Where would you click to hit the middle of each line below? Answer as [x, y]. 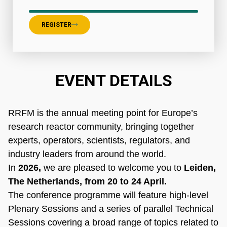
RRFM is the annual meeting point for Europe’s [103, 113]
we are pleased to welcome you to [112, 167]
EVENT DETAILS [113, 80]
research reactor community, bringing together [101, 126]
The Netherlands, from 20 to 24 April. [87, 181]
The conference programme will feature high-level [108, 195]
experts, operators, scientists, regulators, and [99, 140]
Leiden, [199, 167]
